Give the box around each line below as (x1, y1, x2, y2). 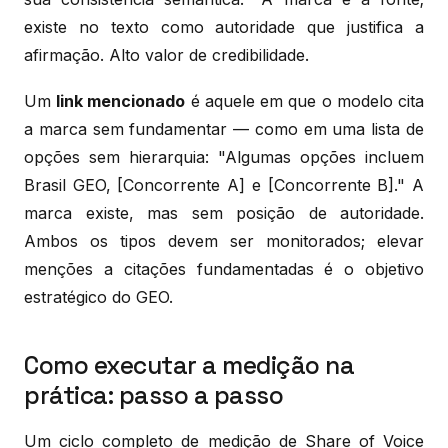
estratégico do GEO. (24, 286, 173, 307)
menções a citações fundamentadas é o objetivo (24, 258, 424, 279)
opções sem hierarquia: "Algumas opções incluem (24, 146, 424, 167)
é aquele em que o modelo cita (185, 90, 425, 111)
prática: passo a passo (24, 379, 283, 411)
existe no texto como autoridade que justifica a (24, 16, 424, 37)
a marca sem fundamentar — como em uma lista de (24, 118, 424, 139)
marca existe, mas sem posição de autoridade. (24, 202, 424, 223)
